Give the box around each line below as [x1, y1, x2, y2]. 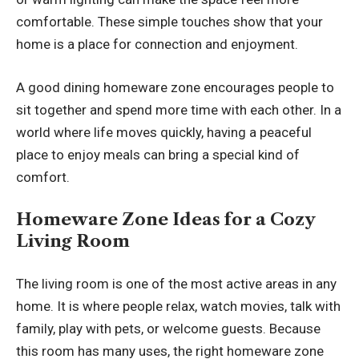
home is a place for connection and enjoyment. [16, 36, 298, 53]
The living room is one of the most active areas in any [16, 275, 337, 292]
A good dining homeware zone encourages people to [16, 79, 334, 95]
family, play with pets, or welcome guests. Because [16, 320, 321, 337]
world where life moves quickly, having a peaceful [16, 123, 312, 140]
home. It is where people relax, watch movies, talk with [16, 297, 341, 314]
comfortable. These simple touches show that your [16, 14, 323, 30]
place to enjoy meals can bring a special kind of [16, 146, 300, 163]
